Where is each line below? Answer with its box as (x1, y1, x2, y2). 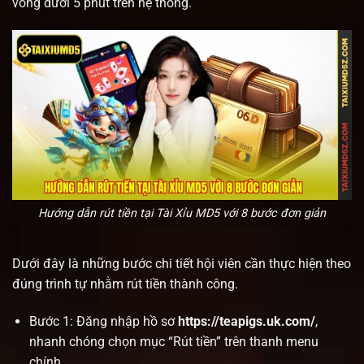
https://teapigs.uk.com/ (177, 313, 315, 329)
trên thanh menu (220, 333, 318, 349)
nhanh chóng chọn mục (28, 333, 168, 349)
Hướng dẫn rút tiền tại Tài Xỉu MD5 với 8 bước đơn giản (38, 206, 326, 221)
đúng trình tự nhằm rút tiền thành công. (12, 276, 238, 292)
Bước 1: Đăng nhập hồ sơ (28, 313, 178, 329)
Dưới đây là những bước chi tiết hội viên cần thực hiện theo (12, 256, 351, 272)
